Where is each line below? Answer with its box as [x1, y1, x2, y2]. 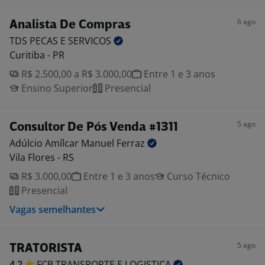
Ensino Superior [19, 82, 93, 95]
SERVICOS [68, 34, 114, 47]
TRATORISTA [9, 243, 82, 255]
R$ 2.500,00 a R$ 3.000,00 [19, 67, 132, 80]
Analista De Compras [9, 19, 131, 31]
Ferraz [117, 137, 147, 150]
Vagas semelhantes [9, 203, 96, 216]
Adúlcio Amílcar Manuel [9, 137, 117, 150]
